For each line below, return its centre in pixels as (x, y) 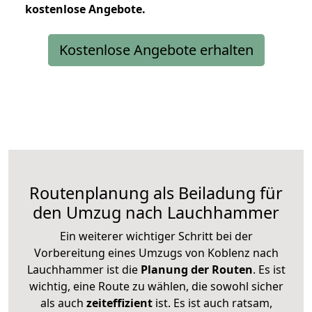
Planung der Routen (195, 269)
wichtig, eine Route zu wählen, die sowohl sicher (156, 286)
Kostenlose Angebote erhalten (156, 49)
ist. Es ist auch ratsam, (212, 303)
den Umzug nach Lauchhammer (156, 212)
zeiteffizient (119, 303)
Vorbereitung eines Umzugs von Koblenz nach (156, 252)
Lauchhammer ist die (82, 269)
